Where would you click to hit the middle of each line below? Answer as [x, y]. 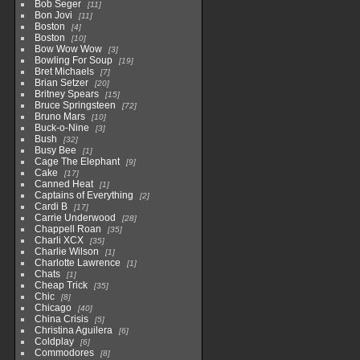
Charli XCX [59, 241]
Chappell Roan [67, 229]
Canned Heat [63, 184]
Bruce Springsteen [75, 106]
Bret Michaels [64, 72]
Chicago [53, 308]
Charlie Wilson [66, 252]
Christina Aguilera [73, 331]
